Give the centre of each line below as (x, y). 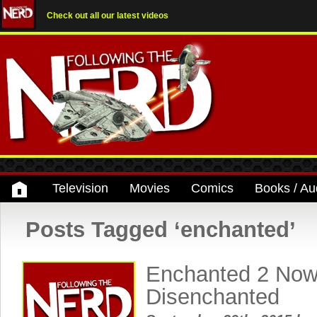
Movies (150, 188)
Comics (212, 188)
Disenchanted (213, 297)
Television (80, 188)
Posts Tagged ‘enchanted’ (161, 230)
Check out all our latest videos (108, 16)
